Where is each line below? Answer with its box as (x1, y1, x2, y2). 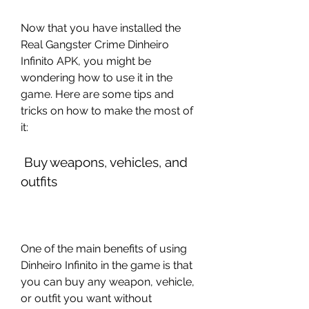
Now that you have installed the (21, 21, 181, 34)
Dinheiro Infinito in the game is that (21, 259, 192, 272)
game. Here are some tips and (21, 88, 174, 101)
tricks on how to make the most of (21, 104, 193, 117)
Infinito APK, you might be (21, 54, 151, 68)
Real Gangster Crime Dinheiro (21, 38, 169, 51)
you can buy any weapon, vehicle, (21, 275, 195, 288)
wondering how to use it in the (21, 71, 172, 84)
